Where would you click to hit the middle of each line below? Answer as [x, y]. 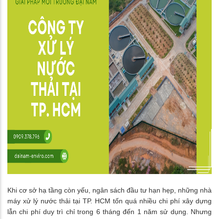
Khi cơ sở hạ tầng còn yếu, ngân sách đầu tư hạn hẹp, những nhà [109, 190]
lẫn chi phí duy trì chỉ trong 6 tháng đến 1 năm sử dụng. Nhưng [109, 212]
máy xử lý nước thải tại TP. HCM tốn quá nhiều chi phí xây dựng [109, 201]
